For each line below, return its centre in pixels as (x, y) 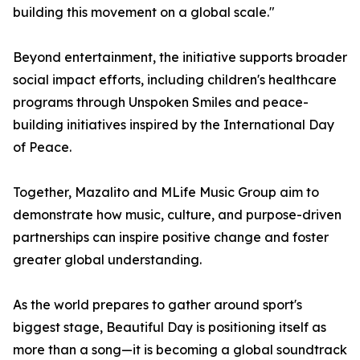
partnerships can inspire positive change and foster (171, 237)
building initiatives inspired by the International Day (174, 125)
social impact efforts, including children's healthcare (175, 80)
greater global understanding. (107, 260)
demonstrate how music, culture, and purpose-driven (177, 215)
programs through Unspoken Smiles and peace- (161, 102)
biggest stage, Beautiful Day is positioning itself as (170, 327)
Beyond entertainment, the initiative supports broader (180, 57)
